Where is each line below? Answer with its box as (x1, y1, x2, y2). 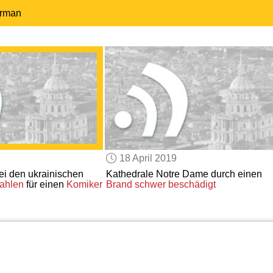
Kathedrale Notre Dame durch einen (105, 169, 262, 180)
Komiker (66, 179, 102, 190)
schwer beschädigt (134, 179, 216, 190)
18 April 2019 (119, 152, 177, 163)
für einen (23, 179, 66, 190)
